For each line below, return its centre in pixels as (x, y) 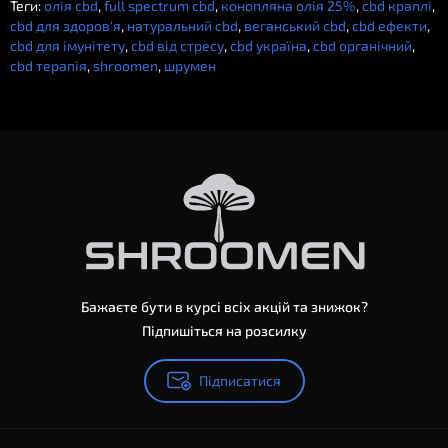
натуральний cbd (182, 25)
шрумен (190, 65)
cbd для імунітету (67, 45)
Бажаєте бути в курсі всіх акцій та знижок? (224, 306)
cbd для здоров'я (65, 25)
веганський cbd (295, 25)
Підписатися (240, 380)
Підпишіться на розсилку (224, 330)
